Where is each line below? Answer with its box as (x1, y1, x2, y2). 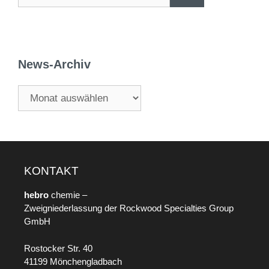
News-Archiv (18, 58, 91, 71)
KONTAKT (24, 165, 79, 178)
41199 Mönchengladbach (24, 256, 122, 267)
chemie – (51, 190, 87, 201)
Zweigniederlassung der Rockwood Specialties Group (24, 203, 234, 214)
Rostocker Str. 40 (24, 243, 92, 253)
